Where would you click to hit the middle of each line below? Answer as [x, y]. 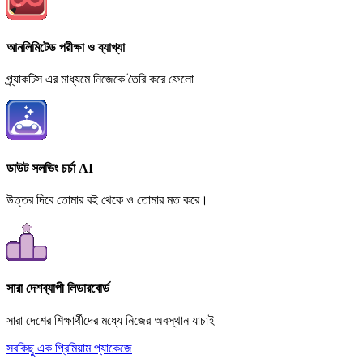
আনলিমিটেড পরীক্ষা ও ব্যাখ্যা [66, 48]
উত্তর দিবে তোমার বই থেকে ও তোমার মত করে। [107, 200]
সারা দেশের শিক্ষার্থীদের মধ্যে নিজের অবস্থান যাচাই [111, 320]
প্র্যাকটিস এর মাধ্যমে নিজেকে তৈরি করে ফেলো [100, 79]
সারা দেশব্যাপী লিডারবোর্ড [58, 288]
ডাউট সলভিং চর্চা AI [50, 168]
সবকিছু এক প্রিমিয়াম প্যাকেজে [69, 348]
